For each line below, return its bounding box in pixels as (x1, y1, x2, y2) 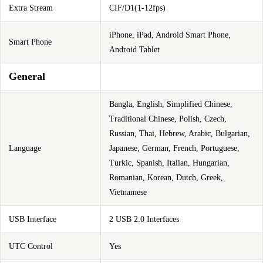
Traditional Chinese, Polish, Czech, (109, 114, 227, 123)
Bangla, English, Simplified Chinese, (109, 100, 232, 109)
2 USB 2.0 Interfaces (109, 215, 179, 224)
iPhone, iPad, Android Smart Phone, (109, 31, 231, 39)
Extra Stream (9, 4, 53, 12)
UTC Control (9, 242, 53, 251)
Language (9, 144, 41, 153)
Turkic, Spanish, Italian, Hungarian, (109, 159, 230, 167)
